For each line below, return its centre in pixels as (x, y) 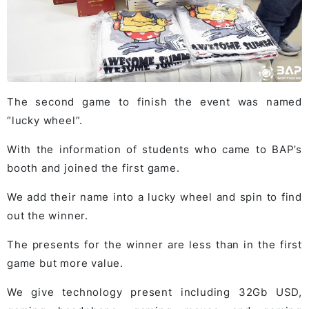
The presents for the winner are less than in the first (154, 245)
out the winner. (48, 216)
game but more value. (66, 263)
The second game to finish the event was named (154, 102)
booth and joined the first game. (93, 168)
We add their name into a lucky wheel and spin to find (154, 197)
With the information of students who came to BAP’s (154, 150)
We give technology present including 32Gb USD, (154, 292)
